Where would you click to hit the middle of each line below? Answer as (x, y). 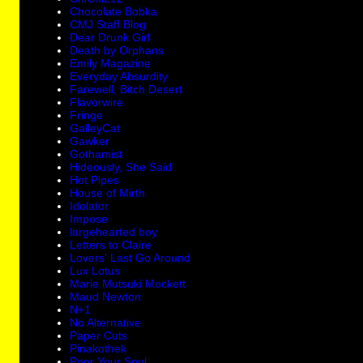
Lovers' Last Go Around (130, 258)
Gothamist (96, 154)
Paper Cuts (99, 336)
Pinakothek (98, 349)
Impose (89, 219)
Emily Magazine (111, 64)
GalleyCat (95, 128)
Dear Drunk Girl (110, 38)
